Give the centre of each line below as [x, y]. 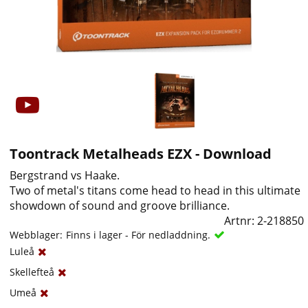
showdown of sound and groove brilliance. [120, 205]
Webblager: [36, 234]
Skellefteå [32, 272]
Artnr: [241, 220]
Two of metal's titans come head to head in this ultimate [155, 190]
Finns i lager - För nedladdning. [139, 234]
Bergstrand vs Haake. [65, 175]
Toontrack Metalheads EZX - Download [141, 153]
